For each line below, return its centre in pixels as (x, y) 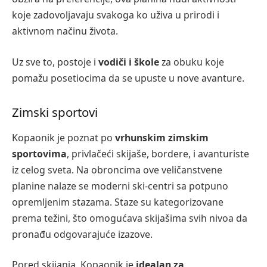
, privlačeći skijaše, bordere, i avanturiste (158, 153)
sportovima (39, 153)
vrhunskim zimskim (162, 137)
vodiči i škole (128, 62)
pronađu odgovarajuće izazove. (82, 234)
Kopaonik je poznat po (63, 137)
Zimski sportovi (55, 112)
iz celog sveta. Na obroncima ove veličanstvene (117, 170)
